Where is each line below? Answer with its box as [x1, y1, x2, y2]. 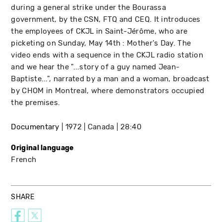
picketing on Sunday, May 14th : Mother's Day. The [11, 38, 191, 48]
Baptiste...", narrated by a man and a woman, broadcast [11, 74, 210, 83]
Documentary [11, 122, 59, 131]
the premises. [11, 98, 60, 107]
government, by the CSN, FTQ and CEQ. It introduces [11, 14, 201, 24]
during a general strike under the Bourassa [11, 2, 166, 12]
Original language [11, 143, 74, 152]
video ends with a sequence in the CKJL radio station [11, 50, 204, 59]
